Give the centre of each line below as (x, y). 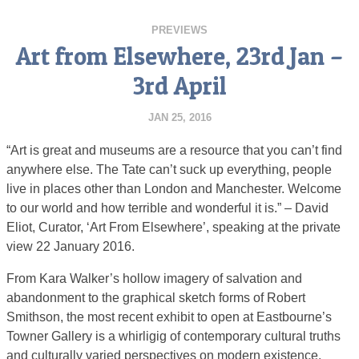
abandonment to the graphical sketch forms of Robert (156, 298)
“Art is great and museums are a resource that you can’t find (174, 150)
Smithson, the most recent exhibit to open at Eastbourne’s (169, 317)
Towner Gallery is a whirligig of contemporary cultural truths (173, 336)
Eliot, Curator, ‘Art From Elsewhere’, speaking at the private (173, 227)
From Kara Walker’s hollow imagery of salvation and (154, 278)
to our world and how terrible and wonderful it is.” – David (167, 208)
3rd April (179, 86)
